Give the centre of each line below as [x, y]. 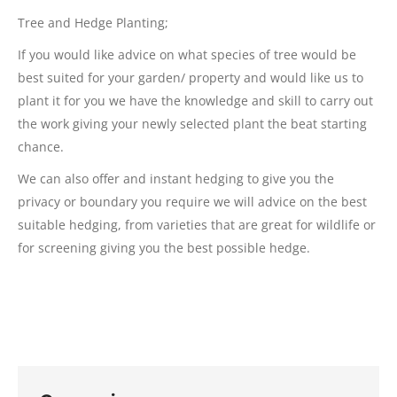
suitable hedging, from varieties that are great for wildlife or [197, 225]
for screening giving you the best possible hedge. [164, 248]
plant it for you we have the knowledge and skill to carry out [195, 101]
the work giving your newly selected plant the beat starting [192, 124]
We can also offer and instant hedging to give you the [176, 179]
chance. [41, 147]
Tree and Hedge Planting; [93, 23]
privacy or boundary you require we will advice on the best [192, 202]
